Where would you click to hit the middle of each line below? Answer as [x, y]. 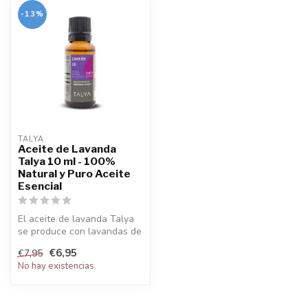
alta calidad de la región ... [76, 243]
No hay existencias [56, 266]
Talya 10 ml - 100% [67, 161]
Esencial [40, 186]
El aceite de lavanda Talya [76, 219]
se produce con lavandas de [80, 231]
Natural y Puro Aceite [74, 173]
